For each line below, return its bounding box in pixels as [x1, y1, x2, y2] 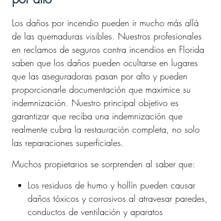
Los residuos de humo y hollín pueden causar [28, 179, 195, 191]
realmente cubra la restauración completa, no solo [12, 123, 200, 135]
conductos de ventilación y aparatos [28, 206, 163, 218]
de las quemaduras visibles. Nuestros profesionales [12, 30, 202, 42]
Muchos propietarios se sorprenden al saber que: [12, 158, 195, 170]
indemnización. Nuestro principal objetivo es [12, 97, 179, 109]
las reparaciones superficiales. [12, 137, 124, 148]
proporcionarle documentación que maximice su [12, 83, 191, 95]
